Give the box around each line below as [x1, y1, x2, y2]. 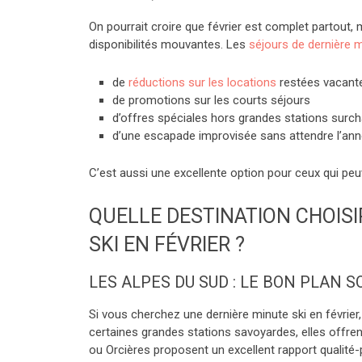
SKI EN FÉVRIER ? [89, 232, 245, 256]
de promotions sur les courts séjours [112, 93, 310, 107]
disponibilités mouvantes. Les [89, 37, 249, 52]
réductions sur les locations [128, 75, 276, 90]
